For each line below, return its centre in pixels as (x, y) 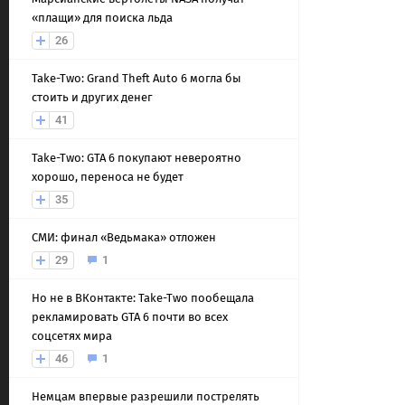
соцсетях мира (72, 336)
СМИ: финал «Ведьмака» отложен (124, 237)
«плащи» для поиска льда (102, 18)
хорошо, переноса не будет (108, 177)
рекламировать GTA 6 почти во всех (130, 317)
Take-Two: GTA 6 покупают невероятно (137, 158)
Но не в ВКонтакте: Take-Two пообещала (143, 298)
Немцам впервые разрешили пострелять (146, 396)
